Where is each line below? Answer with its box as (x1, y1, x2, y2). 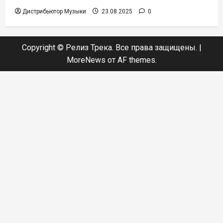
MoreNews (66, 55, 106, 65)
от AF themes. (105, 55, 157, 65)
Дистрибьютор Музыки (22, 7, 86, 15)
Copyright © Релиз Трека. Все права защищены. (21, 42, 199, 52)
